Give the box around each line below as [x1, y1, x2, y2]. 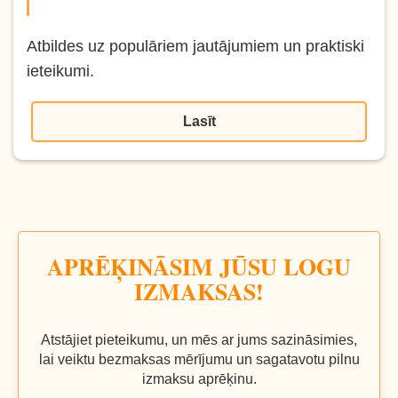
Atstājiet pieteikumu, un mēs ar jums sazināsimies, [41, 331, 357, 347]
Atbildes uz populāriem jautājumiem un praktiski [27, 36, 364, 55]
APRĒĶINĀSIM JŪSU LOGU [47, 249, 351, 283]
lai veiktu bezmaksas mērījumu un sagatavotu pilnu [38, 351, 360, 367]
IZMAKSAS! [134, 274, 264, 308]
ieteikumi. [27, 61, 94, 80]
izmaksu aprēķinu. [141, 370, 257, 386]
